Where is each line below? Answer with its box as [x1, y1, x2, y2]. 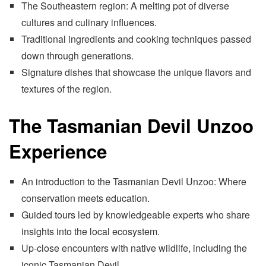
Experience [9, 137, 107, 164]
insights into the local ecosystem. [21, 224, 160, 238]
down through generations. [21, 49, 134, 63]
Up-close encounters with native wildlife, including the [21, 240, 247, 255]
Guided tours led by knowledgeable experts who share [21, 207, 250, 221]
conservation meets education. [21, 191, 150, 205]
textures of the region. [21, 82, 112, 96]
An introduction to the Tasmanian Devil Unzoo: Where [21, 174, 246, 188]
